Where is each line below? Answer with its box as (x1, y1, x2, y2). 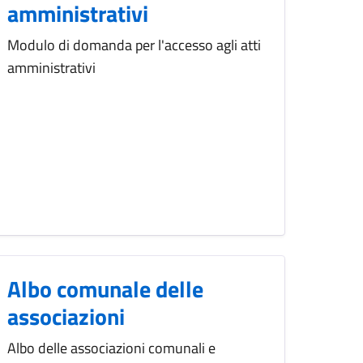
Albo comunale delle (7, 271, 203, 307)
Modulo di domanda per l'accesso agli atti (7, 34, 261, 57)
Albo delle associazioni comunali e (7, 337, 216, 360)
